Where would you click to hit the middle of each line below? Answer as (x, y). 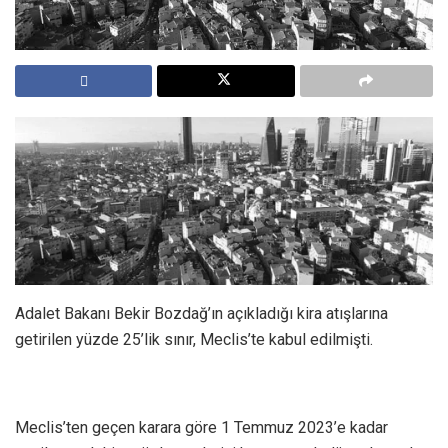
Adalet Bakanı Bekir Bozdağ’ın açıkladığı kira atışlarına (201, 313)
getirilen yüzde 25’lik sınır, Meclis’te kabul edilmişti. (194, 339)
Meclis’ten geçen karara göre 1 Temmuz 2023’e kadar (201, 427)
